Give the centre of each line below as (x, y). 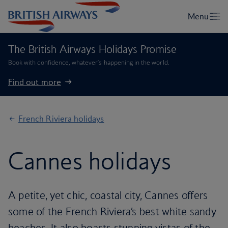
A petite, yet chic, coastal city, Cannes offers (108, 195)
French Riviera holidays (61, 119)
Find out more (35, 82)
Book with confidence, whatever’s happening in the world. (89, 62)
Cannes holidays (90, 161)
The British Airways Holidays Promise (93, 49)
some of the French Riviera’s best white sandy (112, 211)
